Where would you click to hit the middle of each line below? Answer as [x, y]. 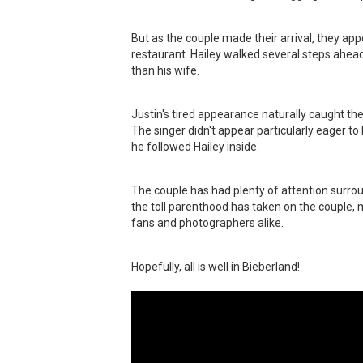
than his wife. [165, 70]
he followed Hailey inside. [195, 147]
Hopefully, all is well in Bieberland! [216, 267]
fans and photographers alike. [207, 223]
